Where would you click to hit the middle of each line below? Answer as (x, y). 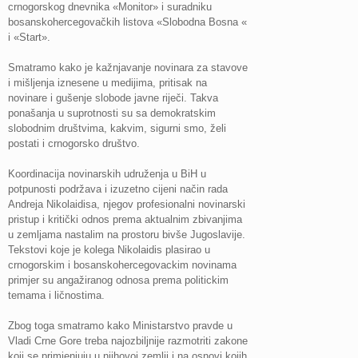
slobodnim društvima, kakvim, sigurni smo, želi (117, 128)
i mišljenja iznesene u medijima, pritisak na (107, 83)
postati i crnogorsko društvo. (74, 143)
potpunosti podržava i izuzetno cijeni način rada (118, 189)
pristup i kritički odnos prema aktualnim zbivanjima (125, 219)
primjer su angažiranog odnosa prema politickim (118, 280)
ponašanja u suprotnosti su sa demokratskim (112, 113)
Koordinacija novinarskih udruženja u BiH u (107, 174)
